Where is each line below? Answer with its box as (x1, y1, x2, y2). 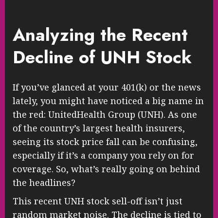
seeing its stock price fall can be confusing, (13, 136, 198, 148)
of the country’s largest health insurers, (13, 122, 185, 134)
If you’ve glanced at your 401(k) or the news (13, 81, 201, 93)
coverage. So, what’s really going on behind (13, 163, 200, 175)
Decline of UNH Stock (13, 44, 192, 70)
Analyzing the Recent (13, 21, 188, 48)
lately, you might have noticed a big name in (13, 95, 204, 107)
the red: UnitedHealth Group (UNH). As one (13, 109, 197, 121)
